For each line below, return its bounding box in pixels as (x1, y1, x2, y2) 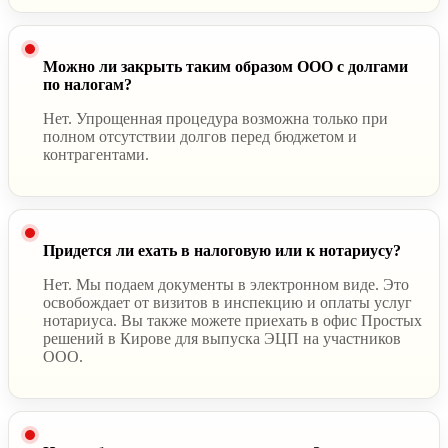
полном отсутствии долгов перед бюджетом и (43, 127, 357, 145)
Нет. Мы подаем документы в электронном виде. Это (43, 275, 409, 293)
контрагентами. (43, 145, 149, 163)
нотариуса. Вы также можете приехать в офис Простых (43, 311, 422, 329)
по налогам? (43, 75, 132, 93)
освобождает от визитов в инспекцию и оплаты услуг (43, 293, 412, 311)
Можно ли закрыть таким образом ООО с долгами (43, 57, 408, 75)
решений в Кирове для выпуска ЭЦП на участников (43, 329, 401, 347)
